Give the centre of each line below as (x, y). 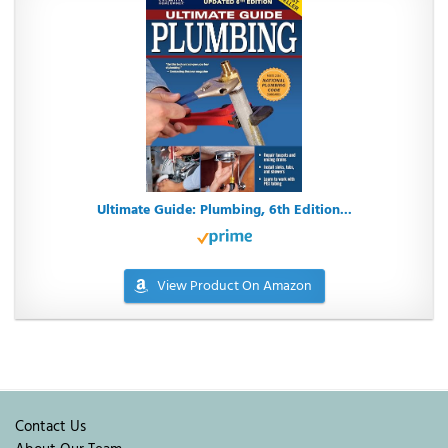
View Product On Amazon (234, 287)
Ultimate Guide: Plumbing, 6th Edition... (224, 211)
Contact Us (50, 427)
